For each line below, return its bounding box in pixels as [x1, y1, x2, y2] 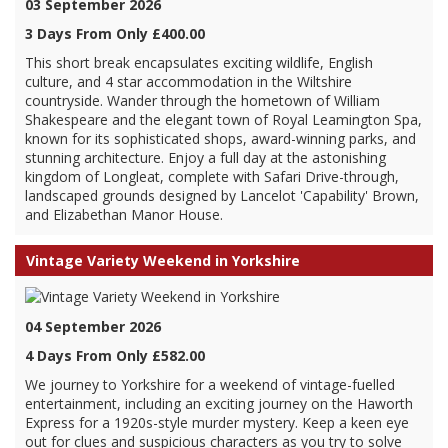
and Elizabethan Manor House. [25, 205, 223, 224]
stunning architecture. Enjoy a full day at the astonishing [25, 148, 386, 167]
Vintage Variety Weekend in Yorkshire [26, 251, 300, 270]
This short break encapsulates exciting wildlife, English [25, 53, 373, 72]
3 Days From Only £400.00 [25, 24, 205, 43]
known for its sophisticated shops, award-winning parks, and [25, 129, 416, 148]
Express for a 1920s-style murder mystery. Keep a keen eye [25, 413, 409, 432]
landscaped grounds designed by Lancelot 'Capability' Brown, [25, 186, 419, 205]
